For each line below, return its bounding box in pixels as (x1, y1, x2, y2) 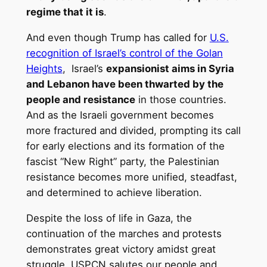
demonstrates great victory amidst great (26, 243, 216, 255)
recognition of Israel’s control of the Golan (26, 47, 223, 60)
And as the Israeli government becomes (26, 109, 214, 122)
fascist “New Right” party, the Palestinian (26, 156, 219, 168)
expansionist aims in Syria (105, 63, 234, 75)
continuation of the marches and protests (26, 227, 222, 240)
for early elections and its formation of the (26, 140, 225, 153)
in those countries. (135, 94, 226, 106)
